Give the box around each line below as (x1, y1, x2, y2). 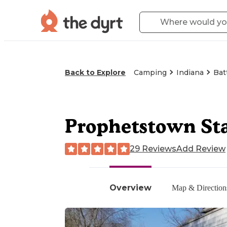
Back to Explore (65, 68, 126, 77)
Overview (109, 182, 152, 193)
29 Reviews (130, 143, 176, 154)
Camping (134, 68, 167, 77)
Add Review (176, 143, 225, 154)
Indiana (176, 68, 204, 77)
